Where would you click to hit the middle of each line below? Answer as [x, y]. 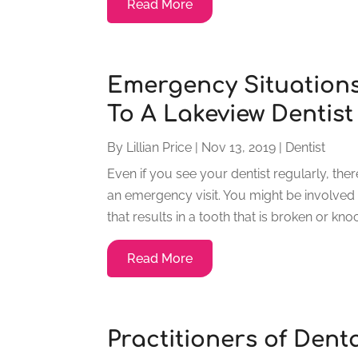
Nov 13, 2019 [239, 147]
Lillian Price [159, 147]
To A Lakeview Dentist [231, 114]
